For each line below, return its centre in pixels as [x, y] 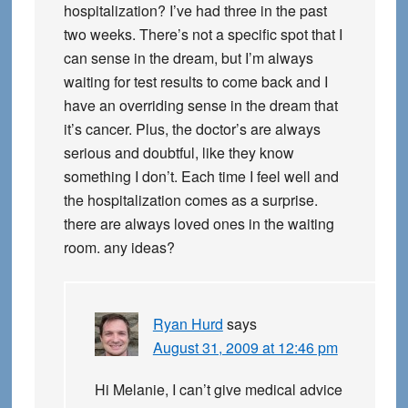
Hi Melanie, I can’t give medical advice [218, 390]
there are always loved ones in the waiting [199, 224]
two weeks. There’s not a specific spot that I [203, 35]
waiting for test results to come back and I [195, 82]
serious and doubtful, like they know [178, 153]
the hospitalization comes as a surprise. [190, 200]
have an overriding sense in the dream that [200, 106]
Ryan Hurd [188, 324]
